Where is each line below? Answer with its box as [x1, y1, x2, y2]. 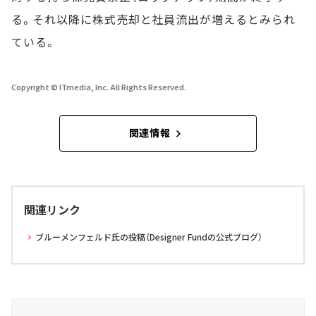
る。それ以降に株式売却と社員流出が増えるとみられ [11, 10, 296, 28]
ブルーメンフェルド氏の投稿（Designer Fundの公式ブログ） [35, 230, 262, 243]
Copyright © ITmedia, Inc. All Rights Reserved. [11, 80, 186, 92]
